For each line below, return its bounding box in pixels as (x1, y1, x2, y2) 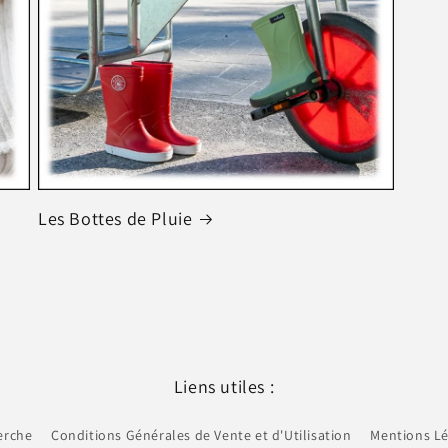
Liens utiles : (173, 375, 275, 398)
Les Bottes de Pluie (37, 206, 193, 230)
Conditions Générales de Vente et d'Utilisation (51, 426, 352, 444)
